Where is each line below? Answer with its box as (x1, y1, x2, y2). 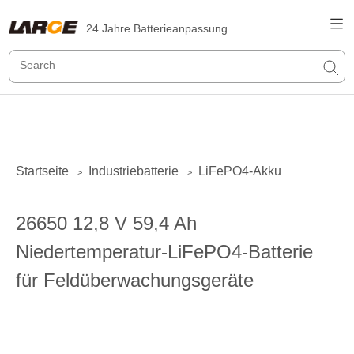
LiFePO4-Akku (198, 164, 281, 178)
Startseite (16, 164, 69, 178)
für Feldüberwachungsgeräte (16, 269, 254, 291)
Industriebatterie (88, 164, 179, 178)
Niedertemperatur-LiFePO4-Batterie (16, 241, 313, 262)
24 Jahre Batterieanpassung (86, 22, 228, 35)
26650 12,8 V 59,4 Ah (16, 213, 197, 234)
